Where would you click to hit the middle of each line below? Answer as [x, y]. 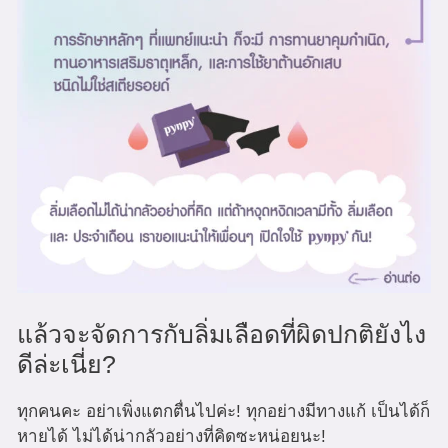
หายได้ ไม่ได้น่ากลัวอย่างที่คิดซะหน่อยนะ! [171, 436]
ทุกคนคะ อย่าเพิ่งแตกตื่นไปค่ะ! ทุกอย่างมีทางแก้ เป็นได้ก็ [223, 411]
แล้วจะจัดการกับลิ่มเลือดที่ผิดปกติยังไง [221, 333]
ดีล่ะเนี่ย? [66, 363]
